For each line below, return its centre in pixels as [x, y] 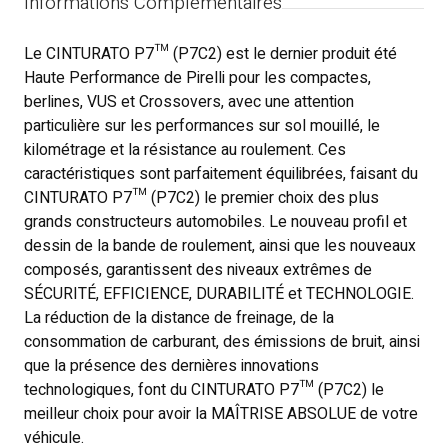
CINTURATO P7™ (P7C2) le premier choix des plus [202, 198]
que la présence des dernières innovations [172, 366]
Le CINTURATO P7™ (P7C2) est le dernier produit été [211, 54]
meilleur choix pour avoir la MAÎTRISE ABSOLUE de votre [221, 414]
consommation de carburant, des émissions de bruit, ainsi [222, 342]
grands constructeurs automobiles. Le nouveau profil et [216, 222]
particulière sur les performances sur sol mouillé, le [202, 126]
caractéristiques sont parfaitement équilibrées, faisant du [221, 174]
